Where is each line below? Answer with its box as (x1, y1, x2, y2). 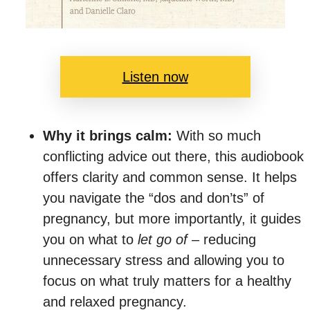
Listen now (122, 69, 188, 84)
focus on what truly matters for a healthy (43, 273, 291, 289)
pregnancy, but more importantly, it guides (43, 210, 301, 226)
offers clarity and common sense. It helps (43, 169, 297, 185)
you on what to (43, 231, 138, 247)
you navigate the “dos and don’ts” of (43, 190, 264, 206)
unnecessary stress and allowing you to (43, 252, 284, 268)
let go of (138, 231, 188, 247)
